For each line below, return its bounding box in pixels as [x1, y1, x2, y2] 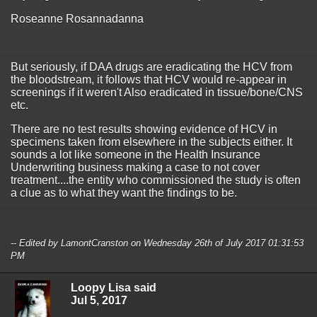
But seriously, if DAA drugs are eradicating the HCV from [11, 61, 292, 74]
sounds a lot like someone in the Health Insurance [11, 149, 260, 161]
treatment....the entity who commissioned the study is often [11, 174, 301, 187]
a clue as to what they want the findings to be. [11, 187, 237, 200]
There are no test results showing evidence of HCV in [11, 123, 277, 136]
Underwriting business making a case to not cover [11, 161, 260, 174]
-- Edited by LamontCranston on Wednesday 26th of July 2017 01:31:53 [11, 238, 304, 249]
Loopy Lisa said [71, 281, 156, 294]
